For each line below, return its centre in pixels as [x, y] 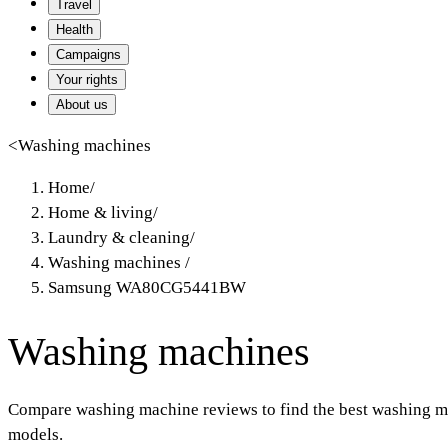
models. [35, 434]
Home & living [100, 212]
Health [74, 29]
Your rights [87, 79]
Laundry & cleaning [119, 237]
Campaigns [88, 54]
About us [82, 104]
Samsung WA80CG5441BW [147, 287]
